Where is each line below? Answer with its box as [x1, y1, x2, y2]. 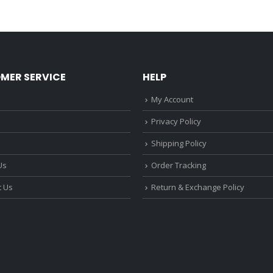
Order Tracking [151, 160, 206, 171]
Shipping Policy [151, 138, 207, 149]
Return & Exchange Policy [151, 182, 244, 193]
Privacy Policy [151, 116, 201, 127]
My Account [151, 94, 193, 105]
